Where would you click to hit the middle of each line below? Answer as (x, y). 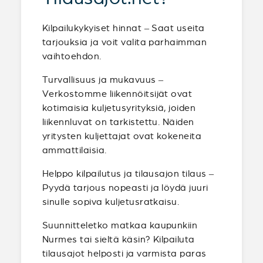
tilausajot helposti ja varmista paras (124, 253)
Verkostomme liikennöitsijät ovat (117, 94)
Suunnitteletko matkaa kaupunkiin (120, 225)
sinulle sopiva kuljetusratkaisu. (111, 202)
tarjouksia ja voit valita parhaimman (125, 42)
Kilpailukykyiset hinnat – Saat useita (124, 28)
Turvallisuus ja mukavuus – (103, 80)
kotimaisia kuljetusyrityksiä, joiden (119, 108)
